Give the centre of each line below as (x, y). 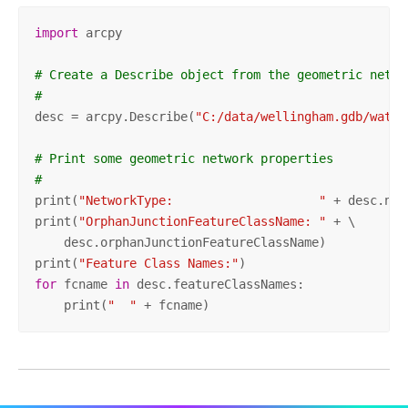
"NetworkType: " (202, 201)
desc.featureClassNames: (216, 285)
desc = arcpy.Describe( (114, 117)
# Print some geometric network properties (184, 159)
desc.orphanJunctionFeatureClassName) (180, 243)
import (56, 33)
